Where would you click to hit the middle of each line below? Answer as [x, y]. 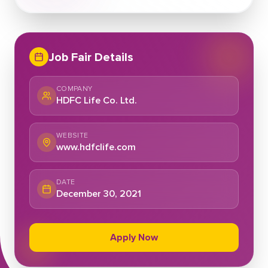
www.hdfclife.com [96, 147]
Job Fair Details [91, 57]
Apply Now [134, 237]
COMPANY [74, 89]
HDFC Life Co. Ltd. [97, 100]
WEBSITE [72, 135]
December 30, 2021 [99, 194]
